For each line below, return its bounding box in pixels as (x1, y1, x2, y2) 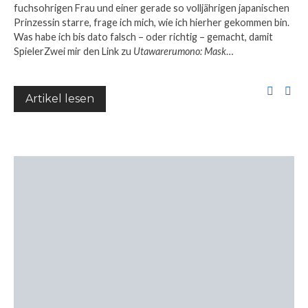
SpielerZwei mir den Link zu (14, 45, 133, 57)
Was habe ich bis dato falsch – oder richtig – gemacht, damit (14, 31, 273, 43)
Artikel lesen (25, 92, 94, 105)
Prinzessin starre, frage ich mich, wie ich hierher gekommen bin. (14, 16, 289, 28)
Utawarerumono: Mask (133, 45, 226, 57)
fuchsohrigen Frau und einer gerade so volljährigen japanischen (14, 2, 289, 14)
